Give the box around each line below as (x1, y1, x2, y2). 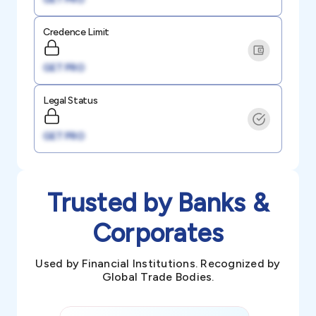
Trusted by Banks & (47, 188, 269, 218)
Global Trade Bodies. (102, 270, 214, 284)
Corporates (92, 218, 224, 248)
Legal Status (43, 95, 98, 107)
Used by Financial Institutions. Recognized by (35, 257, 281, 270)
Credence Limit (43, 26, 110, 38)
